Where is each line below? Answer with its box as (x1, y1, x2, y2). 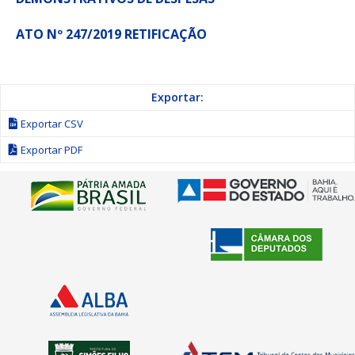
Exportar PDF (21, 143, 82, 157)
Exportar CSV (21, 116, 83, 131)
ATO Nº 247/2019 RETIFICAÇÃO (16, 25, 210, 43)
